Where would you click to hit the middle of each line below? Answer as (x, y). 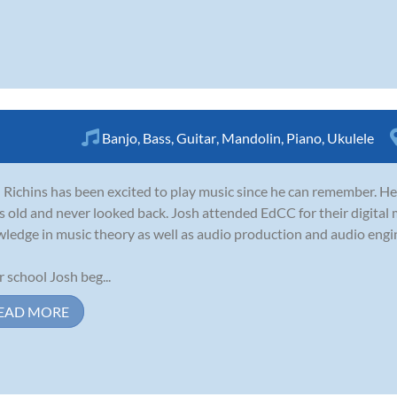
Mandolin (251, 137)
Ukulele (350, 137)
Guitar (196, 137)
